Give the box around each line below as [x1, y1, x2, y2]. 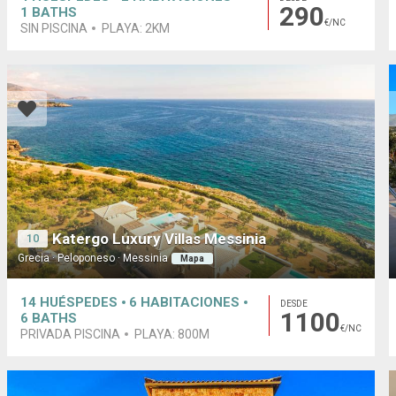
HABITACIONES [141, 294, 240, 311]
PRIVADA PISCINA [20, 327, 121, 342]
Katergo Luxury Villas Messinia [52, 229, 267, 247]
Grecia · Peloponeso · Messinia [18, 251, 169, 264]
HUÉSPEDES [40, 294, 118, 311]
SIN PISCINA [20, 21, 88, 36]
